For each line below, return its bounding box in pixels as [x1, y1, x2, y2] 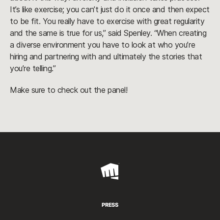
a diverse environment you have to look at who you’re [10, 39, 195, 50]
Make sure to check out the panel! [10, 84, 128, 95]
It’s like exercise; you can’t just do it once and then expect [10, 4, 210, 14]
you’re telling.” [10, 63, 56, 73]
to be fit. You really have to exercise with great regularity [10, 16, 205, 26]
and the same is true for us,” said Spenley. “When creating [10, 27, 207, 38]
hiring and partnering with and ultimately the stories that [10, 51, 202, 61]
